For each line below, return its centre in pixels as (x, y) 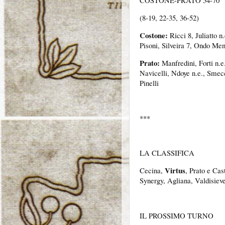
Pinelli (149, 83)
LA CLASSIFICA (167, 153)
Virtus (175, 171)
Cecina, (152, 171)
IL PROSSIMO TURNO (177, 215)
